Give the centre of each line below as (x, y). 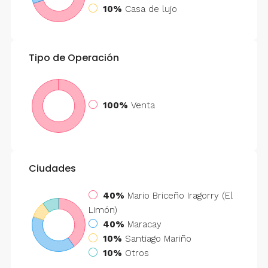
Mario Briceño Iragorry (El (180, 195)
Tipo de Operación (74, 57)
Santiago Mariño (158, 238)
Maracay (144, 224)
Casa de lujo (151, 9)
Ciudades (52, 168)
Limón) (103, 210)
